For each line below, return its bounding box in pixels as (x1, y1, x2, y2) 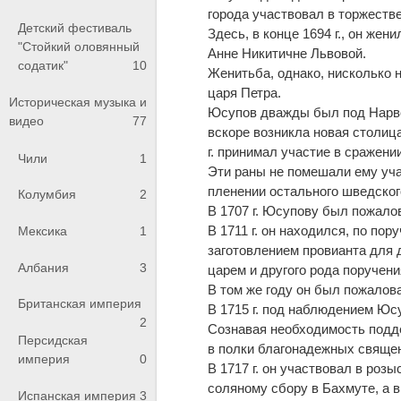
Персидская (18, 332, 88, 347)
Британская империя (18, 296, 141, 311)
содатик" (18, 57, 68, 73)
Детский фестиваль (18, 20, 132, 35)
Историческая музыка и (9, 95, 147, 110)
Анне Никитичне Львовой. (208, 45, 367, 61)
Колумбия (18, 187, 76, 202)
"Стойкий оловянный (18, 38, 140, 54)
